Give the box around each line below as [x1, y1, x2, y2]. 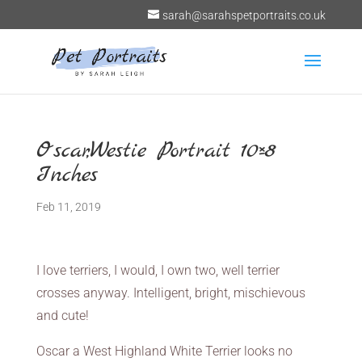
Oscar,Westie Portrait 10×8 [36, 136, 276, 166]
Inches [36, 160, 98, 191]
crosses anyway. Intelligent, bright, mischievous [36, 285, 305, 301]
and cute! [36, 308, 89, 323]
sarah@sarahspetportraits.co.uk [162, 8, 326, 22]
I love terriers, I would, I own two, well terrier [36, 263, 280, 278]
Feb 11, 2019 [36, 200, 101, 213]
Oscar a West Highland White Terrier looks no [36, 343, 293, 359]
